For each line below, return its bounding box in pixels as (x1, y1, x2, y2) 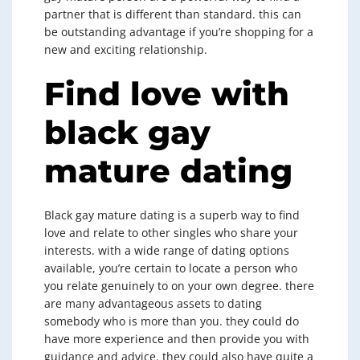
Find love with (44, 74, 289, 113)
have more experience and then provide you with (44, 331, 309, 346)
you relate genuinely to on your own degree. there (44, 278, 314, 293)
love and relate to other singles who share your (44, 225, 298, 240)
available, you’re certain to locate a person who (44, 260, 297, 276)
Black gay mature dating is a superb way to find (44, 207, 300, 223)
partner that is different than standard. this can (44, 6, 301, 22)
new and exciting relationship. (44, 42, 207, 57)
